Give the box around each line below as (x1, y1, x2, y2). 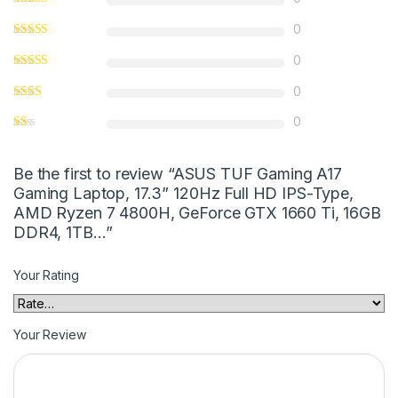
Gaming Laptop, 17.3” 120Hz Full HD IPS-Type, (13, 184, 354, 203)
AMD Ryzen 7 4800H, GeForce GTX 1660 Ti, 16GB (13, 203, 381, 223)
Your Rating (13, 267, 79, 283)
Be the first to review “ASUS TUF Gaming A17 (13, 164, 342, 184)
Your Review (13, 327, 86, 343)
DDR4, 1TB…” (13, 223, 113, 243)
